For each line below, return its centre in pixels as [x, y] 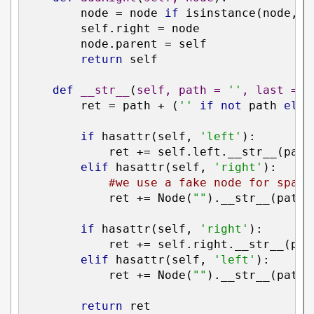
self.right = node [112, 29]
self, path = [182, 90]
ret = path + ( [102, 106]
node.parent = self [116, 44]
